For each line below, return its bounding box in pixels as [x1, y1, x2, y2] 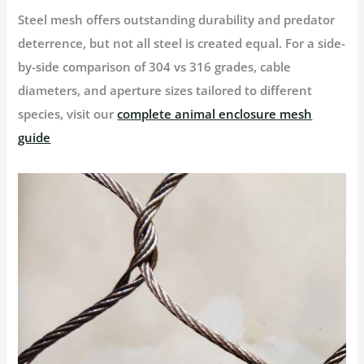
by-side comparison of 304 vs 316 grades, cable [18, 58, 292, 75]
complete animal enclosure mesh [117, 105, 313, 122]
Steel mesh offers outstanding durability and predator [18, 11, 336, 28]
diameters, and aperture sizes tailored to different [18, 81, 313, 98]
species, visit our [18, 105, 118, 122]
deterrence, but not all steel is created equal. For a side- [18, 34, 346, 51]
